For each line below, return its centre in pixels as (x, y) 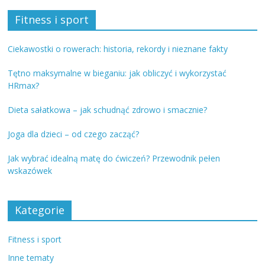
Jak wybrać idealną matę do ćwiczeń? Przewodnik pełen (114, 158)
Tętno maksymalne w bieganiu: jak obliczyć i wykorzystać (117, 73)
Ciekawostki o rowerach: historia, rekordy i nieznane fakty (118, 49)
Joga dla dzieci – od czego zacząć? (74, 134)
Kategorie (40, 210)
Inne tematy (31, 257)
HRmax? (24, 85)
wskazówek (30, 170)
